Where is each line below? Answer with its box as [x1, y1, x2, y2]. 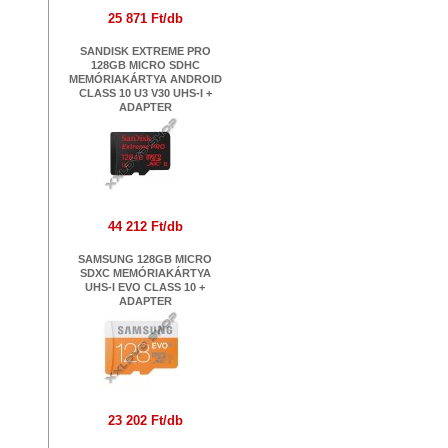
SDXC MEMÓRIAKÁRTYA [79, 267, 211, 279]
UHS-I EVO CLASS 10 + [85, 281, 205, 293]
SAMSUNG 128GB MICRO [78, 253, 212, 265]
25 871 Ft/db [107, 11, 183, 26]
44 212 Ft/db [107, 219, 183, 234]
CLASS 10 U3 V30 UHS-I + [78, 87, 212, 99]
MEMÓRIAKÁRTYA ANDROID [68, 73, 222, 85]
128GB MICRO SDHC [90, 59, 200, 71]
